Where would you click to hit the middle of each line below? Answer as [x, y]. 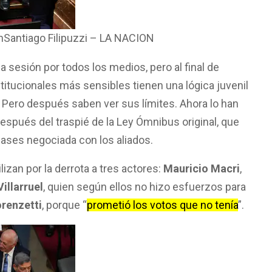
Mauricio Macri [202, 169]
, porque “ [64, 205]
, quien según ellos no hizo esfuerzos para [144, 187]
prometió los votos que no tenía [162, 205]
